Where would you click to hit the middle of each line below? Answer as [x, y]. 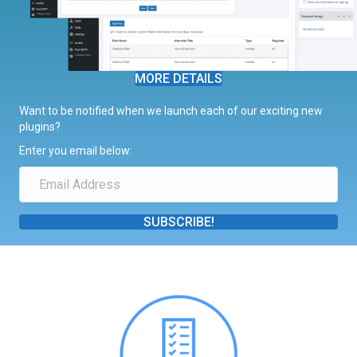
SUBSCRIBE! [178, 222]
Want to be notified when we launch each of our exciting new [171, 110]
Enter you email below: [76, 150]
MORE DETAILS [178, 78]
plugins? [40, 126]
